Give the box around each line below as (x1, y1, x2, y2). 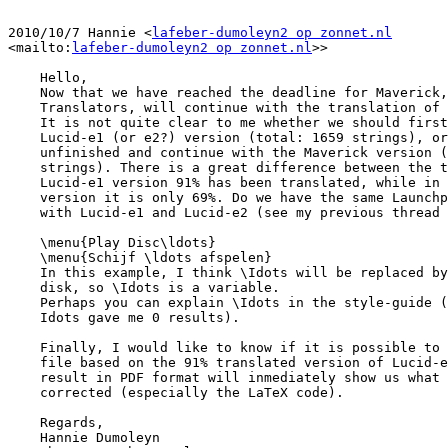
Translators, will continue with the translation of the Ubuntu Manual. (8, 100, 40, 116)
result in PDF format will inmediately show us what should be (8, 370, 40, 386)
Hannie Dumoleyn (8, 430, 40, 446)
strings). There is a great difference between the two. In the (8, 160, 40, 176)
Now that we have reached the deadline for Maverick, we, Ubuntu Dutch (8, 85, 40, 101)
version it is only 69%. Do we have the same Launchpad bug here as (8, 190, 40, 206)
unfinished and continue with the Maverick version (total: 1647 (8, 145, 40, 161)
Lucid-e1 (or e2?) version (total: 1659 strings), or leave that (8, 130, 40, 146)
